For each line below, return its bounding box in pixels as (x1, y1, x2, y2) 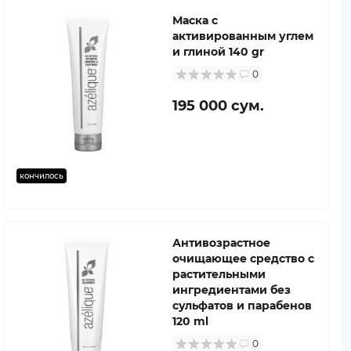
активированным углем (172, 28, 313, 43)
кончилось (20, 170, 63, 181)
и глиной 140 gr (172, 44, 264, 59)
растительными (172, 266, 266, 281)
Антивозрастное (172, 235, 270, 250)
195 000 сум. (172, 96, 264, 114)
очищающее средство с (172, 251, 314, 266)
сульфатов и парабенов (172, 298, 312, 313)
